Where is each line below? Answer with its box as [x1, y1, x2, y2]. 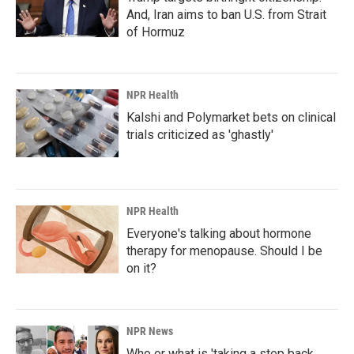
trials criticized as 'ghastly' [126, 127, 273, 142]
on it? [126, 261, 156, 276]
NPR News [126, 325, 173, 337]
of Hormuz [126, 24, 185, 40]
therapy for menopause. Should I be [126, 243, 322, 258]
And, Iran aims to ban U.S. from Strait [126, 7, 326, 22]
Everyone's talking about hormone [126, 226, 311, 241]
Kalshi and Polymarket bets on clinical [126, 110, 336, 125]
